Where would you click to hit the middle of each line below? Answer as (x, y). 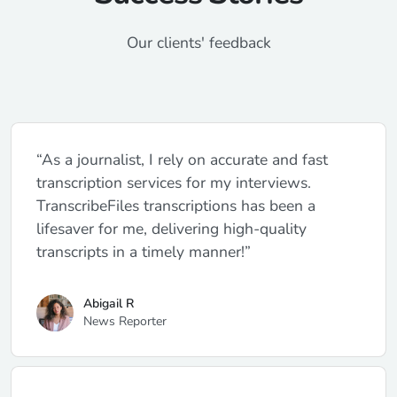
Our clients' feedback (198, 42)
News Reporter (125, 321)
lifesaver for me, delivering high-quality (171, 228)
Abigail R (108, 303)
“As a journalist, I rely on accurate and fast (182, 159)
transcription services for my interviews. (174, 182)
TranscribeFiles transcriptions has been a (176, 205)
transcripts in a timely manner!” (144, 251)
